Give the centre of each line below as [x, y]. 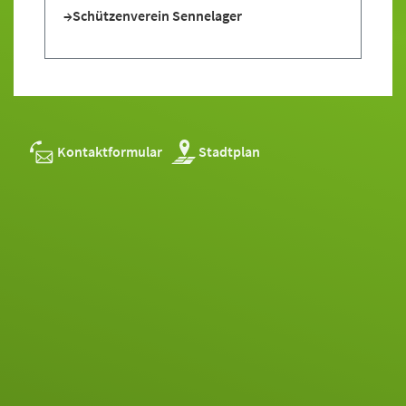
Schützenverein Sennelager [157, 15]
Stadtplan [229, 152]
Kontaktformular [110, 152]
